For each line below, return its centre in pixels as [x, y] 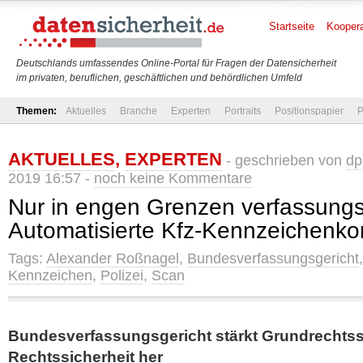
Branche [139, 111]
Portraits [243, 111]
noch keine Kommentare [173, 178]
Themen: [36, 111]
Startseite [292, 26]
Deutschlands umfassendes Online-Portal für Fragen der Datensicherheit [176, 63]
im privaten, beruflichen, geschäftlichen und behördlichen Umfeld [159, 78]
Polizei [122, 275]
